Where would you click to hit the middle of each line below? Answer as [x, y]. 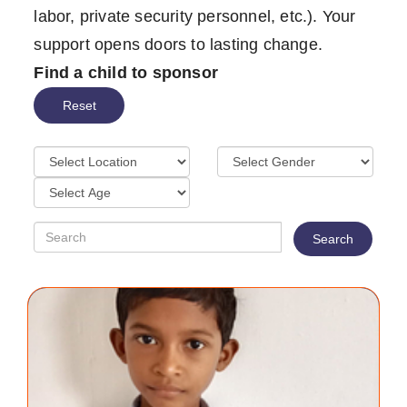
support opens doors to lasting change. [178, 45]
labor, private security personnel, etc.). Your [195, 16]
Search [333, 239]
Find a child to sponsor [126, 73]
